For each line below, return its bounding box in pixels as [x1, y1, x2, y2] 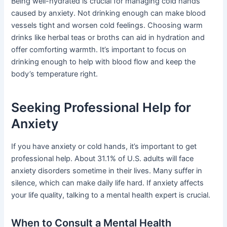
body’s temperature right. [11, 69, 98, 79]
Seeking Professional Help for [11, 99, 192, 115]
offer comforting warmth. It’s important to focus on [11, 45, 187, 55]
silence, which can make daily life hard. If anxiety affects [11, 178, 204, 188]
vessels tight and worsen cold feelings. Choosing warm [11, 21, 203, 30]
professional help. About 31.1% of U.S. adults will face [11, 154, 194, 164]
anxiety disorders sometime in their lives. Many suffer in [11, 166, 203, 176]
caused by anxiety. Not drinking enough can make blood [11, 9, 206, 18]
